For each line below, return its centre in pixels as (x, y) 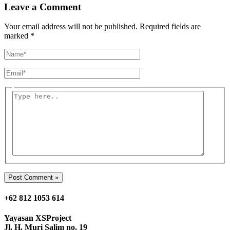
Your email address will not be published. (71, 27)
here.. (21, 104)
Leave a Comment (43, 7)
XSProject (53, 218)
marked (17, 36)
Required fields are (170, 27)
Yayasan (20, 218)
